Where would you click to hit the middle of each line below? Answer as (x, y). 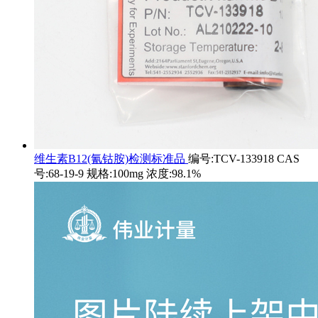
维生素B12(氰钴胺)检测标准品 (111, 159)
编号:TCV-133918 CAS (244, 159)
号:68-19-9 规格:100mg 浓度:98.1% (117, 174)
